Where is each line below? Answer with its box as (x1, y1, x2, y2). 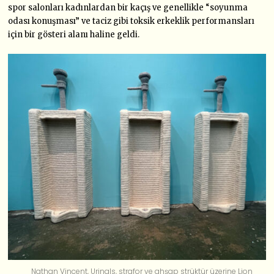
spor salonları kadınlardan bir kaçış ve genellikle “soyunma (8, 2, 248, 13)
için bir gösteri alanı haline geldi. (8, 29, 140, 40)
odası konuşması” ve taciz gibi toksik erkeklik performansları (8, 16, 255, 26)
